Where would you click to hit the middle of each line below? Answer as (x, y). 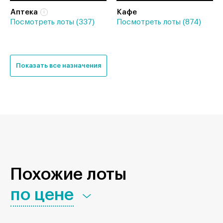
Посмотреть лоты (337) (52, 22)
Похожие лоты (68, 174)
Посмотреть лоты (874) (159, 22)
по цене (42, 194)
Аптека (24, 12)
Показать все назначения (58, 65)
